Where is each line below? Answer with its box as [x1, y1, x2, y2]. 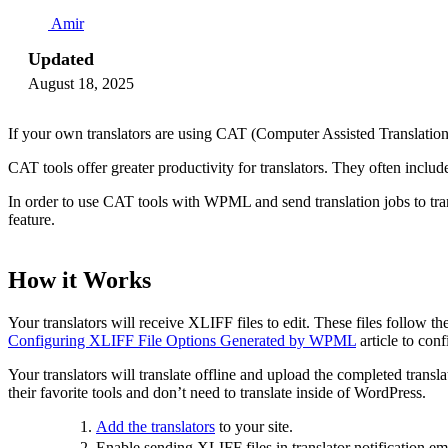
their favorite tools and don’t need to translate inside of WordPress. [8, 383, 426, 401]
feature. [8, 210, 55, 228]
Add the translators [96, 417, 215, 435]
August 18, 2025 [28, 74, 134, 92]
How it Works [8, 267, 151, 294]
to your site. [215, 417, 293, 435]
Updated [28, 48, 94, 69]
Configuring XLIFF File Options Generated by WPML [8, 331, 356, 349]
